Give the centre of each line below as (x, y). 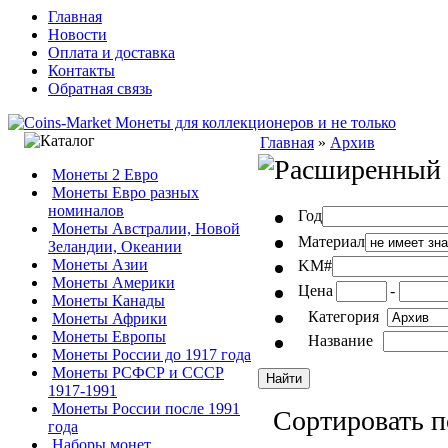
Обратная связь (100, 88)
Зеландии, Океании (115, 246)
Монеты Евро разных (125, 192)
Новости (77, 34)
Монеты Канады (108, 300)
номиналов (86, 210)
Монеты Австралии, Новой (146, 228)
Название (340, 340)
